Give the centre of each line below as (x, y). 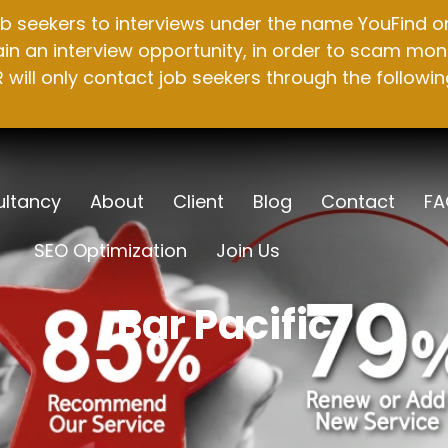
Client (199, 201)
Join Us (248, 250)
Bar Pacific (224, 325)
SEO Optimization (111, 250)
